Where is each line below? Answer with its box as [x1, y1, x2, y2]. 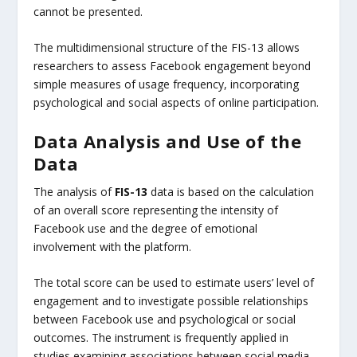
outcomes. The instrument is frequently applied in [33, 330, 289, 346]
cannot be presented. [33, 4, 143, 20]
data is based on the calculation [147, 183, 315, 199]
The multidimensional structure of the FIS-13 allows [33, 40, 300, 56]
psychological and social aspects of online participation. [33, 95, 320, 111]
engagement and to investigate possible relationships [33, 293, 309, 309]
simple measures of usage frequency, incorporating [33, 76, 300, 92]
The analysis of [33, 183, 116, 199]
